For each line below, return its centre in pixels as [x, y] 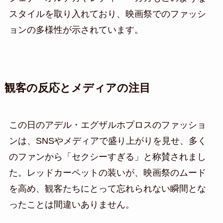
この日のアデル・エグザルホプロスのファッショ [107, 125]
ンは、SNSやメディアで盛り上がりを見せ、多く [108, 141]
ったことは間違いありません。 [71, 204]
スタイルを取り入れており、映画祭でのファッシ [107, 14]
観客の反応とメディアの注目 [77, 88]
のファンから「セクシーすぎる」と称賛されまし [107, 157]
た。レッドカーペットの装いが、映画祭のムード [107, 172]
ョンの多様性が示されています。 [76, 30]
